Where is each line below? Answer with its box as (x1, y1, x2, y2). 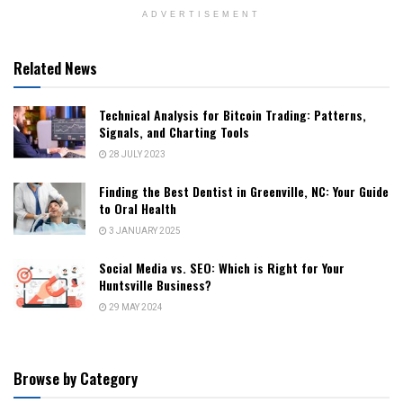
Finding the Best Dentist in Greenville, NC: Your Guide (99, 182, 389, 201)
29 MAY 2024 (107, 301, 163, 315)
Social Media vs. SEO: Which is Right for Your (99, 258, 345, 278)
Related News (13, 57, 97, 80)
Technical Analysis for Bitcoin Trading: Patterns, (99, 105, 366, 125)
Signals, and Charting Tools (99, 122, 249, 142)
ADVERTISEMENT (142, 10, 261, 20)
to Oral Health (99, 199, 176, 219)
